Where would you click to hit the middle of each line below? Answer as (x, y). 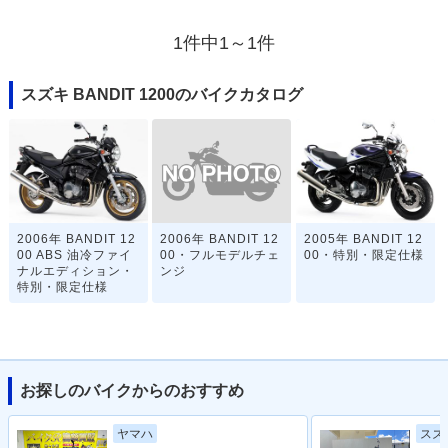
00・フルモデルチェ (220, 255)
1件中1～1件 (224, 43)
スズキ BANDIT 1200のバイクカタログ (161, 95)
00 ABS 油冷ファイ (74, 255)
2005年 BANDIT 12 (363, 239)
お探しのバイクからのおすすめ (132, 391)
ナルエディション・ (75, 271)
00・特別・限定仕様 (363, 255)
